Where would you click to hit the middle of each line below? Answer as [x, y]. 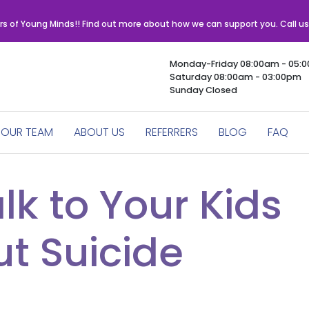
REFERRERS [172, 132]
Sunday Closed [203, 90]
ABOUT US [99, 132]
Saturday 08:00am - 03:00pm [235, 77]
